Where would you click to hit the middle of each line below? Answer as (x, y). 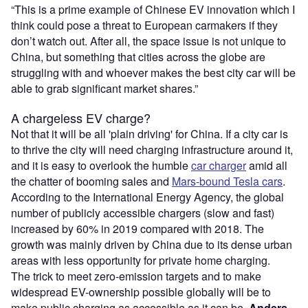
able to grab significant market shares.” (104, 89)
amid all (267, 166)
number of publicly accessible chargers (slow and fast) (143, 213)
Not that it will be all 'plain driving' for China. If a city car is (150, 134)
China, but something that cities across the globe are (138, 57)
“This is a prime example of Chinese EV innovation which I (153, 10)
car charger (219, 166)
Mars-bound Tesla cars (227, 181)
